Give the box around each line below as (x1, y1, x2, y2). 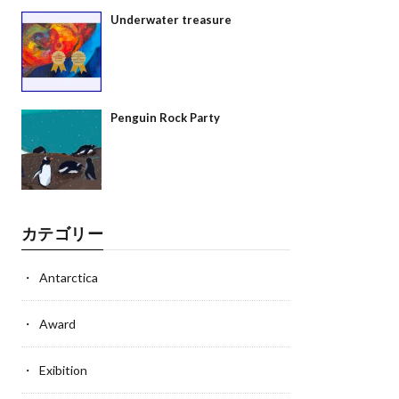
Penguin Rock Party (110, 110, 220, 126)
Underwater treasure (110, 12, 232, 28)
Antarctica (38, 270, 98, 286)
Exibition (38, 362, 87, 379)
